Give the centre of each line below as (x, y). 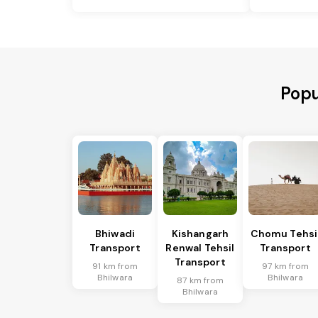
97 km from (285, 267)
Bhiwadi (115, 234)
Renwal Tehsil (200, 248)
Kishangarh (200, 234)
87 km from (200, 281)
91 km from (115, 267)
